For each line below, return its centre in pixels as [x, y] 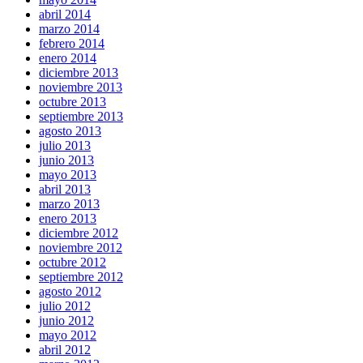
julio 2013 [65, 146]
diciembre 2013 [79, 73]
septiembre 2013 [81, 117]
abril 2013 [65, 190]
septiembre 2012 [81, 277]
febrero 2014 [72, 44]
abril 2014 [65, 15]
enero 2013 [68, 219]
